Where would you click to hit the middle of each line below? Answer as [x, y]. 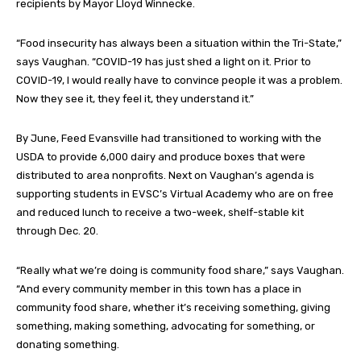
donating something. [68, 344]
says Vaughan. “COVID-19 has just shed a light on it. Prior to [164, 61]
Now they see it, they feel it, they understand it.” [135, 98]
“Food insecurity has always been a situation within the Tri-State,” [179, 43]
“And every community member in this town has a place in [159, 288]
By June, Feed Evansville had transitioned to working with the [169, 138]
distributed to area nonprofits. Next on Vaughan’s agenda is [165, 175]
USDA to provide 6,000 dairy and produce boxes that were [161, 156]
